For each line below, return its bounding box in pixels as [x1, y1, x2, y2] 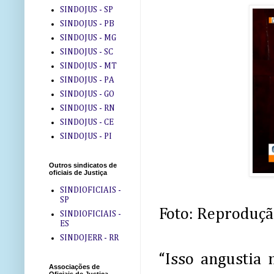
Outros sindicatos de [49, 161, 117, 169]
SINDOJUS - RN [59, 103, 115, 113]
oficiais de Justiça [49, 169, 107, 177]
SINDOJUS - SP [59, 5, 113, 14]
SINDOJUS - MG [59, 33, 116, 42]
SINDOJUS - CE [59, 117, 114, 127]
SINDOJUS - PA [59, 75, 114, 84]
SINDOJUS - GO [59, 89, 114, 98]
